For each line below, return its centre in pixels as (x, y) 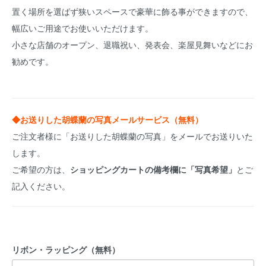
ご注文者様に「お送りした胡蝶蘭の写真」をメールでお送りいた (132, 136)
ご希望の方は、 (41, 169)
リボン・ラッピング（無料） (66, 249)
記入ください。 (41, 186)
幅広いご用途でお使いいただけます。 (83, 28)
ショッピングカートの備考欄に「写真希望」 (153, 169)
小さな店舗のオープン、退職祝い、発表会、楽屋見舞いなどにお (132, 45)
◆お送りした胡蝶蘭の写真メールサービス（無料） (107, 119)
